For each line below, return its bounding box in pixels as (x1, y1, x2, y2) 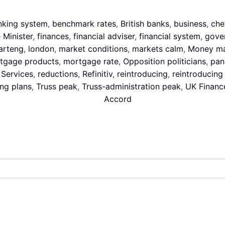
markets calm (132, 44, 183, 54)
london (28, 44, 54, 54)
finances (37, 31, 69, 41)
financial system (139, 31, 200, 41)
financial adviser (73, 31, 135, 41)
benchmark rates (52, 19, 116, 29)
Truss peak (36, 81, 77, 91)
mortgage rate (63, 56, 119, 66)
